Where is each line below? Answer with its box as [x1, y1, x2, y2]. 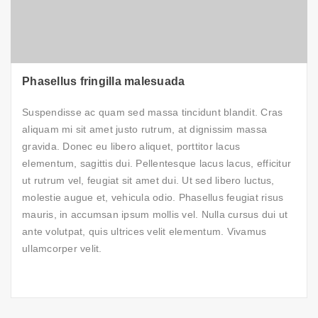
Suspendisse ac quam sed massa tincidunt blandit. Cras [22, 106, 283, 119]
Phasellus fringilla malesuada [22, 75, 185, 88]
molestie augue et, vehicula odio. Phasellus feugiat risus [22, 192, 284, 204]
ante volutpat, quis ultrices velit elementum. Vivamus [22, 226, 267, 238]
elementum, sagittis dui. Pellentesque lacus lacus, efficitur [22, 158, 291, 170]
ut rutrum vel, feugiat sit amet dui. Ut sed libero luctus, [22, 175, 275, 187]
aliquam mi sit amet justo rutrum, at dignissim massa [22, 124, 267, 136]
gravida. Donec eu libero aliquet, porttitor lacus [22, 141, 241, 153]
